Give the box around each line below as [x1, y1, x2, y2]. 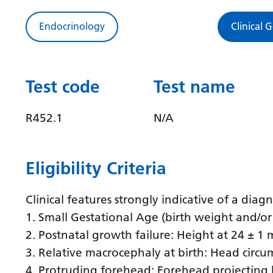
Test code [26, 76, 100, 97]
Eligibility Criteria [26, 158, 166, 179]
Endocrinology [39, 20, 105, 32]
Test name [154, 76, 235, 97]
